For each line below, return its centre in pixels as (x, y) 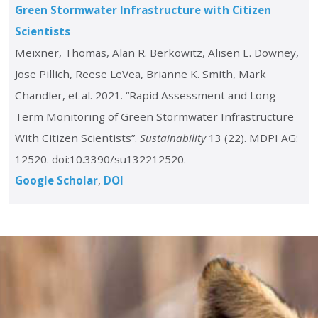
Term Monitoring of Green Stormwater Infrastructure (154, 116)
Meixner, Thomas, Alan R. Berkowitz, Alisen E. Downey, (157, 53)
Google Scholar (56, 180)
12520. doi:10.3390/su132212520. (100, 159)
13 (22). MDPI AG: (252, 138)
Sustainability (173, 138)
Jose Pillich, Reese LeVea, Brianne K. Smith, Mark (141, 74)
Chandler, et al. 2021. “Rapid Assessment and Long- (147, 95)
